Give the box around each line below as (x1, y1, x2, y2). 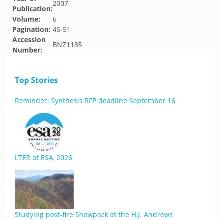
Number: (12, 45, 42, 55)
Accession (12, 35, 46, 44)
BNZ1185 (53, 40, 82, 49)
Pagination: (12, 25, 51, 34)
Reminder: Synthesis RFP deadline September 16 (15, 96, 175, 105)
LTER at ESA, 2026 (15, 153, 72, 162)
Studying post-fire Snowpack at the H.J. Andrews (15, 210, 173, 219)
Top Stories (15, 75, 58, 85)
